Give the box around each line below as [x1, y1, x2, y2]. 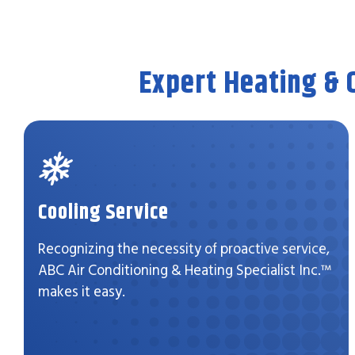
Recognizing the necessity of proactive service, [38, 239, 330, 258]
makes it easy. [38, 282, 126, 301]
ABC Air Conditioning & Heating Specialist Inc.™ [38, 261, 332, 280]
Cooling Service [38, 200, 170, 224]
